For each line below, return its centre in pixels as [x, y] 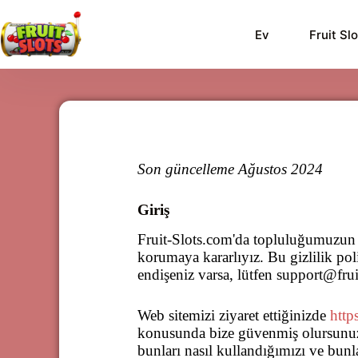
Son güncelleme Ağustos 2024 [230, 169]
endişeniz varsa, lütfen [207, 275]
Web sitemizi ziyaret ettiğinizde [232, 315]
